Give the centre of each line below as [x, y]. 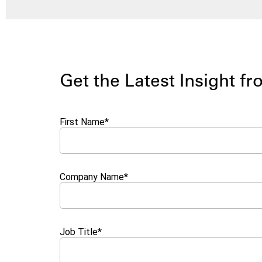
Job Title [79, 232]
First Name [82, 122]
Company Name [92, 177]
